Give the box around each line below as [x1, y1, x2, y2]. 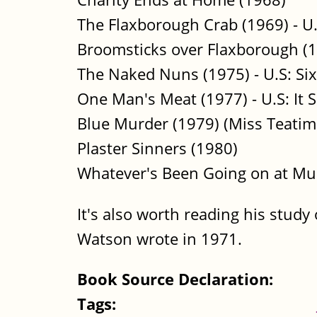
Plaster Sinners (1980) [77, 137, 238, 160]
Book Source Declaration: [77, 268, 277, 291]
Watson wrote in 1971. [77, 227, 242, 250]
